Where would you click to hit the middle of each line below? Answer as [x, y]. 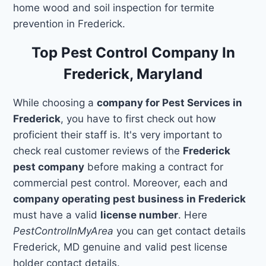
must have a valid [57, 215]
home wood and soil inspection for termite [114, 7]
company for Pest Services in [170, 102]
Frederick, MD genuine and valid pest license [121, 247]
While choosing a [55, 102]
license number [140, 215]
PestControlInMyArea [64, 231]
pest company [49, 167]
